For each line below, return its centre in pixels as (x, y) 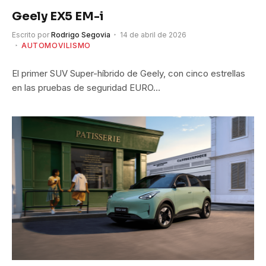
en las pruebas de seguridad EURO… (86, 87)
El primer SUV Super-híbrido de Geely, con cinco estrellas (129, 73)
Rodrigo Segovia (81, 34)
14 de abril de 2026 (153, 34)
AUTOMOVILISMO (56, 45)
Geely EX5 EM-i (58, 16)
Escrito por (31, 34)
